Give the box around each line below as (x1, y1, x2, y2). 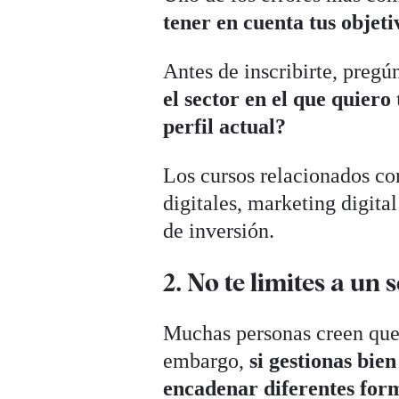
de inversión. (163, 218, 275, 242)
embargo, (163, 348, 250, 372)
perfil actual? (163, 114, 287, 138)
